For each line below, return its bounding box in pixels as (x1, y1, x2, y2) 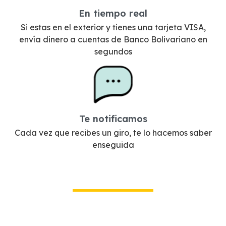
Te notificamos (79, 113, 147, 125)
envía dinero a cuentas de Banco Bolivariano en (19, 34, 207, 44)
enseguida (92, 140, 134, 150)
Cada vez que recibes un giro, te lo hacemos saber (14, 128, 212, 138)
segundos (94, 46, 132, 56)
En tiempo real (79, 8, 147, 19)
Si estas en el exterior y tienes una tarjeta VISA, (20, 22, 206, 32)
